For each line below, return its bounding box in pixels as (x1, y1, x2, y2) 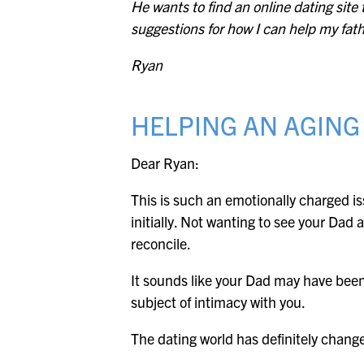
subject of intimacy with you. (131, 292, 306, 312)
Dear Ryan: (131, 154, 200, 173)
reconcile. (131, 234, 192, 253)
